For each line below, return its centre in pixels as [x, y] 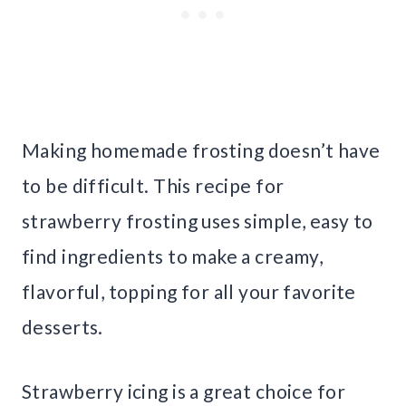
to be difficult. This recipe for [153, 186]
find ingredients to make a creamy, [173, 256]
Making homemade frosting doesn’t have [201, 150]
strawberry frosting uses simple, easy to [198, 221]
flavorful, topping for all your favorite [189, 292]
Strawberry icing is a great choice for [184, 391]
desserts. [63, 327]
